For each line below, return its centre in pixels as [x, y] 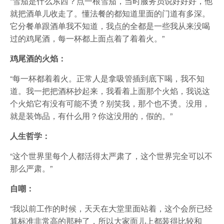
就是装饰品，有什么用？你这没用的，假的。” [91, 116]
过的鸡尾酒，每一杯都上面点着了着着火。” [87, 38]
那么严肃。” [31, 168]
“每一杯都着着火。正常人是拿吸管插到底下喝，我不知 [107, 78]
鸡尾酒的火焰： [38, 58]
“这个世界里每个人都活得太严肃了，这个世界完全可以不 [111, 156]
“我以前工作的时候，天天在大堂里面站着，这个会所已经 [111, 208]
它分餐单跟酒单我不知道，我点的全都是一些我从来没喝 [110, 26]
